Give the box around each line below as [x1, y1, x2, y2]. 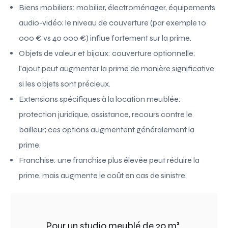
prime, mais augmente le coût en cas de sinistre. [19, 170, 187, 180]
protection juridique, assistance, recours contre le [19, 109, 193, 119]
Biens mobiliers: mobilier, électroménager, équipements [19, 2, 216, 12]
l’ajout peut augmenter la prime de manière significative [19, 63, 215, 73]
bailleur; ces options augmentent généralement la [19, 124, 195, 134]
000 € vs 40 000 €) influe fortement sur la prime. [19, 33, 192, 43]
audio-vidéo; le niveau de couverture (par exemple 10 [19, 17, 207, 27]
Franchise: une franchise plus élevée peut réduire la [19, 155, 200, 165]
